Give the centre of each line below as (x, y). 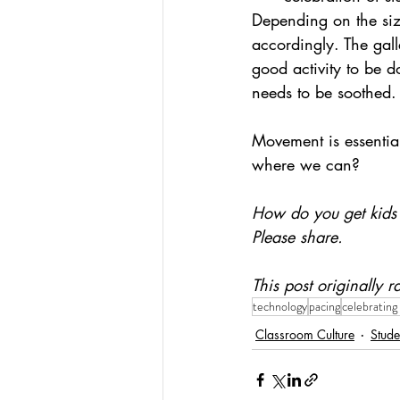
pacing (325, 306)
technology (280, 306)
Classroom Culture (305, 334)
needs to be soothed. (324, 92)
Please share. (297, 237)
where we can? (306, 164)
